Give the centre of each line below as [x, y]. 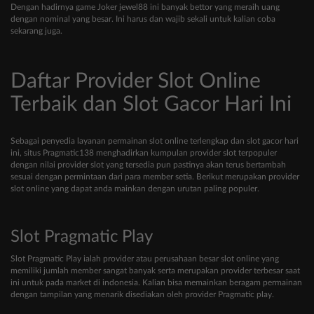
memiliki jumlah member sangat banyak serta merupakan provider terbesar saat [155, 271]
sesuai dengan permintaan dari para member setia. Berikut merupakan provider [155, 177]
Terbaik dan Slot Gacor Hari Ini [151, 105]
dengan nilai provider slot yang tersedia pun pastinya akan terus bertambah [148, 165]
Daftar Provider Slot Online [136, 82]
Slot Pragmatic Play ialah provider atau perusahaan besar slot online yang [145, 259]
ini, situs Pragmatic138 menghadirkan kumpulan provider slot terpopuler [144, 153]
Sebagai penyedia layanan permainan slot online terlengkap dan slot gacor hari [155, 141]
